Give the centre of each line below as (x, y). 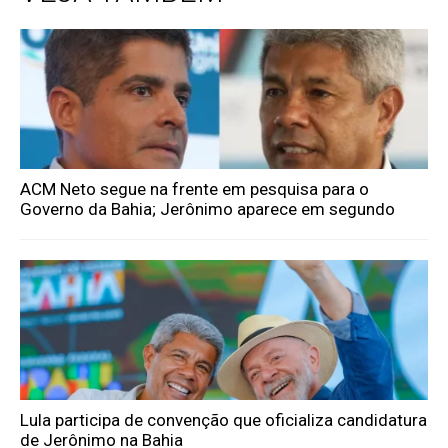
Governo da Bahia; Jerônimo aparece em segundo (208, 208)
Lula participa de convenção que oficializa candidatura (224, 419)
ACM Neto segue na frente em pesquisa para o (195, 188)
